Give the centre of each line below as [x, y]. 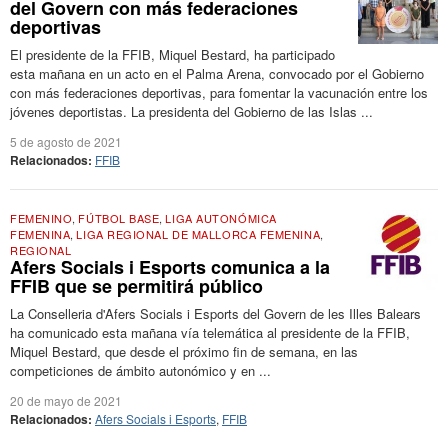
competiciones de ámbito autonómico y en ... [140, 370]
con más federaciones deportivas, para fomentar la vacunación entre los [219, 92]
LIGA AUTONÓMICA [221, 218]
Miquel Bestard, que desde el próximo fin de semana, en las [184, 351]
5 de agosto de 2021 [66, 141]
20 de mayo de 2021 [66, 400]
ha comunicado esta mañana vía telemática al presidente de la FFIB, [210, 332]
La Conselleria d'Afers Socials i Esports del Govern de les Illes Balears [215, 313]
